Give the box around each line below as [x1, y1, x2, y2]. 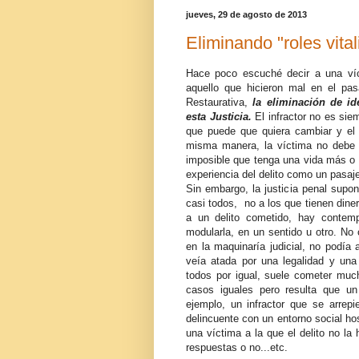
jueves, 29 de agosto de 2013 [186, 10, 307, 20]
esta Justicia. [186, 111, 255, 123]
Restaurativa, [186, 96, 253, 109]
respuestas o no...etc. [186, 341, 288, 354]
